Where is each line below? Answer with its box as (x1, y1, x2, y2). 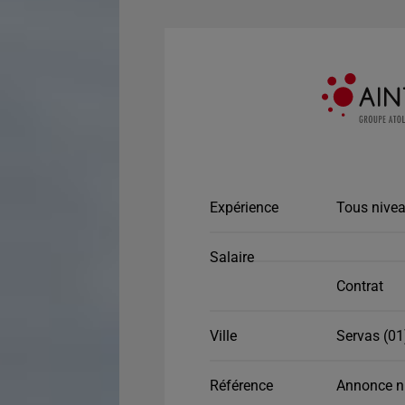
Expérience (210, 199, 278, 216)
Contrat (336, 278, 383, 295)
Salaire (210, 249, 254, 266)
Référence (210, 377, 273, 394)
